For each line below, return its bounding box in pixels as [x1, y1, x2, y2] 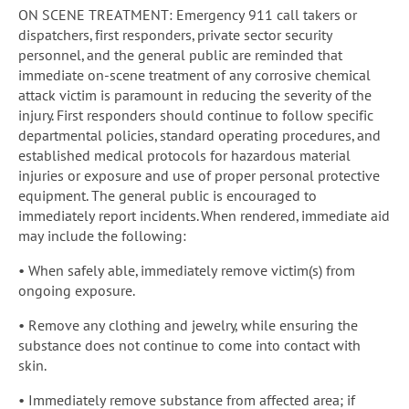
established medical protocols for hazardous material [18, 145, 351, 164]
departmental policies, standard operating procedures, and [18, 125, 381, 144]
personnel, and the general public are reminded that [18, 45, 342, 64]
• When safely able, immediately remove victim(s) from [18, 260, 355, 279]
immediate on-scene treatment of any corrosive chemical [18, 65, 371, 84]
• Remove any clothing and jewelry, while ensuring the [18, 315, 358, 334]
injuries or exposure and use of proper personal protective [18, 165, 380, 184]
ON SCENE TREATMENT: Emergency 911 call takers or [18, 5, 357, 24]
